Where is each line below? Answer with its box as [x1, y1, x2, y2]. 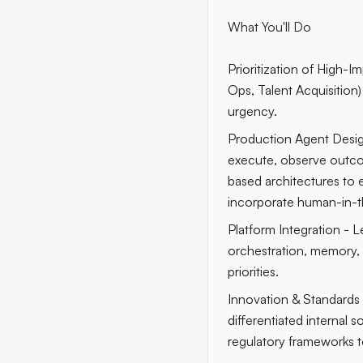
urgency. [228, 103, 277, 119]
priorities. [228, 263, 279, 280]
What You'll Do [228, 19, 311, 35]
